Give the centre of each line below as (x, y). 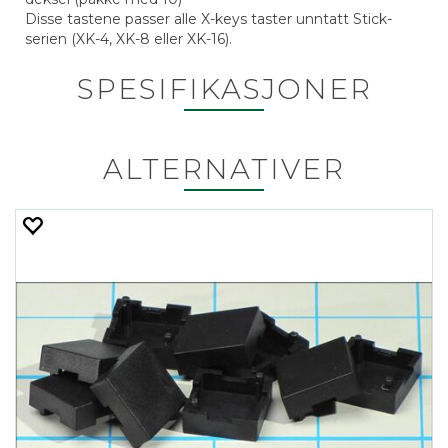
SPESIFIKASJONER (224, 89)
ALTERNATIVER (224, 169)
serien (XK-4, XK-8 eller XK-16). (128, 39)
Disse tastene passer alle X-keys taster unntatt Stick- (208, 19)
